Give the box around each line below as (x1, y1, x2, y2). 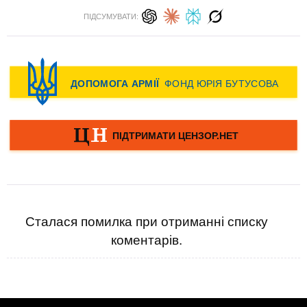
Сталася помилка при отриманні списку (25, 214, 268, 229)
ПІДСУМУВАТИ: (84, 12, 138, 21)
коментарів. (111, 233, 182, 247)
